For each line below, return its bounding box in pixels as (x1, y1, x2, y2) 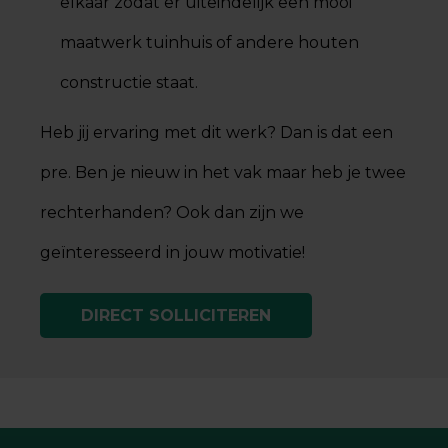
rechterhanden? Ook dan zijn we (40, 203, 304, 222)
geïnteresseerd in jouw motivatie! (40, 243, 305, 262)
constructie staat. (60, 73, 202, 92)
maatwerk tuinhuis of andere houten (60, 33, 359, 52)
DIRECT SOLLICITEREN (81, 305, 271, 325)
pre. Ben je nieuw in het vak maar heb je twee (40, 163, 406, 182)
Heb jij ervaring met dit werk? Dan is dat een (40, 123, 393, 142)
